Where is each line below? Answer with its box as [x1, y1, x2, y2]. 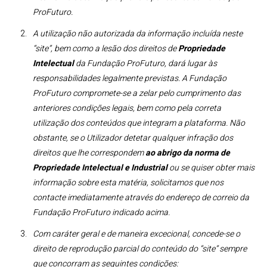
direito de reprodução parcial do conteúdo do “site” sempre [33, 243, 247, 256]
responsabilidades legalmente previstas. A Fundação [33, 72, 226, 85]
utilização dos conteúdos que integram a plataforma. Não [33, 116, 245, 129]
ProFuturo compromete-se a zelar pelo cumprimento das [33, 86, 241, 100]
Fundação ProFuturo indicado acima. [33, 206, 170, 219]
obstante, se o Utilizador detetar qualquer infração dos [33, 131, 233, 144]
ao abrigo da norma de [145, 146, 230, 159]
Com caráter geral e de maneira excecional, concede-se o [33, 228, 240, 241]
